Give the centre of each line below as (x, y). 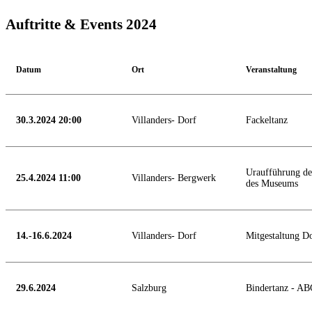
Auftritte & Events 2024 (81, 25)
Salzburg (149, 288)
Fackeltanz (267, 120)
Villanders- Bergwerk (174, 178)
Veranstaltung (271, 69)
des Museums (272, 183)
